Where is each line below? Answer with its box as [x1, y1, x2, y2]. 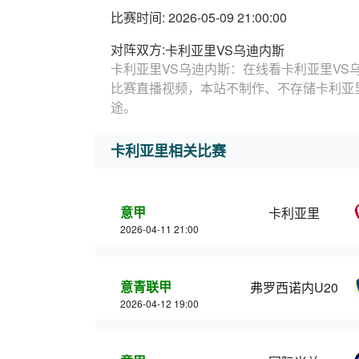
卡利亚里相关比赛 [111, 140, 226, 161]
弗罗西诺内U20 [250, 278, 338, 296]
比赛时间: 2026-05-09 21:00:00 [111, 8, 287, 26]
